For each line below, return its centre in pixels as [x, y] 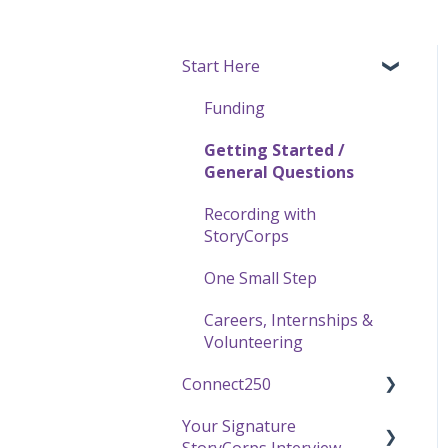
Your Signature [239, 425]
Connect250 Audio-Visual [297, 425]
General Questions [279, 171]
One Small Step [260, 277]
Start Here [221, 65]
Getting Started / [274, 149]
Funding [234, 107]
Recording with [260, 213]
